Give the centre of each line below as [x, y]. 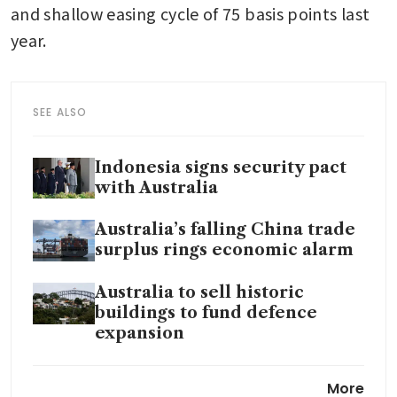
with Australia [156, 187]
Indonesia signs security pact [221, 167]
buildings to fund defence [206, 313]
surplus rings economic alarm [224, 250]
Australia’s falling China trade [225, 230]
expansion [140, 334]
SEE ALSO [60, 112]
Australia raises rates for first [222, 375]
